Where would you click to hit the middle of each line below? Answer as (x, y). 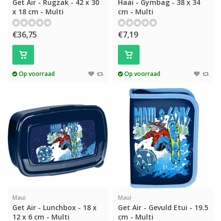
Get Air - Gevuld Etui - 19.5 (163, 207)
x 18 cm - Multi (38, 12)
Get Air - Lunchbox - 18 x (55, 207)
